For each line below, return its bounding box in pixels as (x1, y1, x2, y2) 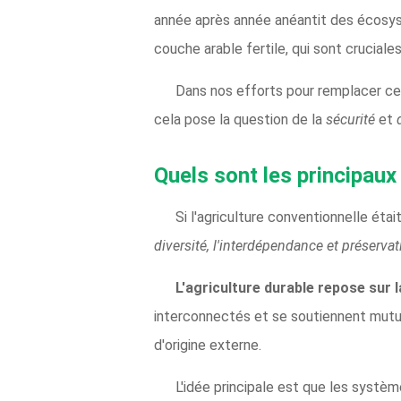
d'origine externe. (154, 337, 261, 354)
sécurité (326, 111, 379, 128)
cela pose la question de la (154, 111, 326, 128)
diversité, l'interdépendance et (154, 237, 342, 254)
